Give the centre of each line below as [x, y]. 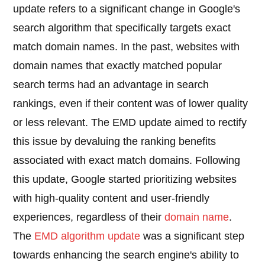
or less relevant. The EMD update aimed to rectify [130, 123]
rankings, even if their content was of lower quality [131, 104]
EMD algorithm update [88, 236]
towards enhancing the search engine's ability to [126, 255]
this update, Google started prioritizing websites [125, 180]
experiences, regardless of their [89, 217]
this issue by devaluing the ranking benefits [115, 142]
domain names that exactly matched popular [118, 66]
